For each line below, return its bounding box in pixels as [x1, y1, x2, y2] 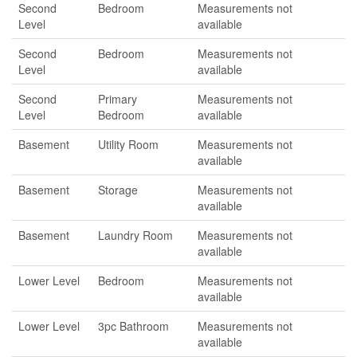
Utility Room [98, 136, 159, 152]
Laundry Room [98, 227, 173, 243]
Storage [98, 182, 138, 198]
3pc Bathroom [98, 318, 169, 334]
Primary [98, 91, 137, 107]
